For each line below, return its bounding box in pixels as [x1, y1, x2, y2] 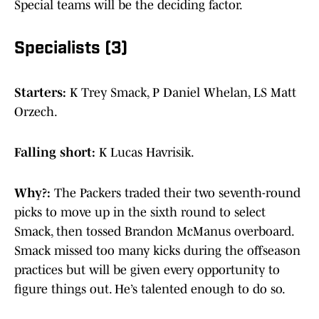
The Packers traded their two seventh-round [54, 186, 300, 201]
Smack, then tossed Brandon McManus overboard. [14, 224, 293, 239]
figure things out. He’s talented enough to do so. [14, 282, 286, 297]
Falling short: [14, 145, 99, 160]
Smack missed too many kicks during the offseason [14, 244, 300, 258]
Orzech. [14, 105, 58, 120]
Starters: [14, 85, 70, 100]
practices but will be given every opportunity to [14, 263, 280, 278]
